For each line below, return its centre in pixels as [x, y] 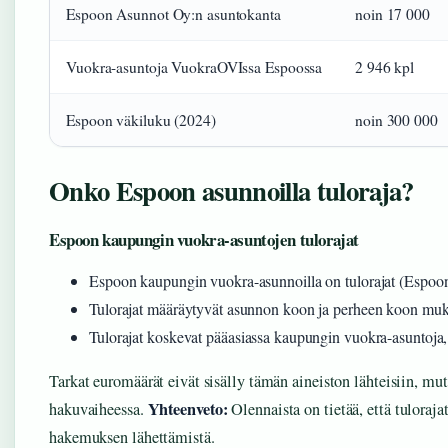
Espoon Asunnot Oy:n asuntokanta [173, 14]
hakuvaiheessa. [98, 409]
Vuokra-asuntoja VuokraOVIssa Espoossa [194, 67]
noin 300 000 [396, 120]
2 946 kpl [385, 67]
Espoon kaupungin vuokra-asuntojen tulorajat [204, 239]
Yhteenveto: [187, 409]
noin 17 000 [392, 14]
